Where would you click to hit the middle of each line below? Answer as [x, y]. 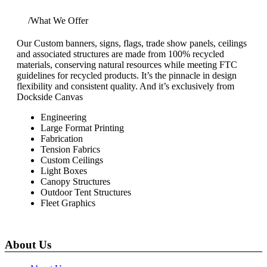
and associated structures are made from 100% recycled [120, 54]
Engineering [63, 117]
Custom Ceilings [72, 160]
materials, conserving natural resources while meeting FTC [127, 64]
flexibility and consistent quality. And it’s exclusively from [125, 86]
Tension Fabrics [70, 149]
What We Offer [59, 20]
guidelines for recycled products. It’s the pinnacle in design [127, 75]
